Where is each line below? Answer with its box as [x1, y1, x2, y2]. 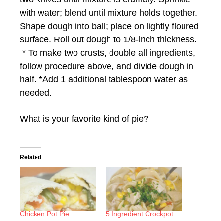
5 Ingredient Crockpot [106, 209, 173, 218]
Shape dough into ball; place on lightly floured [20, 21, 199, 31]
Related [20, 153, 41, 161]
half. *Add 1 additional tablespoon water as [20, 74, 188, 84]
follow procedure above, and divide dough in [20, 61, 193, 71]
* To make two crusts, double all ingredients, [20, 47, 195, 58]
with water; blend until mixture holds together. [20, 7, 197, 18]
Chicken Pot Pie [20, 209, 69, 218]
